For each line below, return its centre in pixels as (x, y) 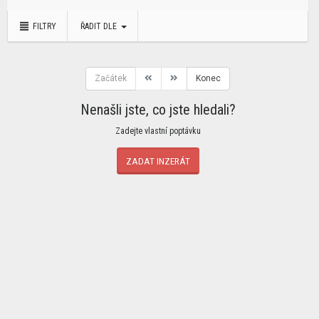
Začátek (111, 78)
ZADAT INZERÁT (158, 161)
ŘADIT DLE (99, 26)
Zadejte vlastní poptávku (158, 131)
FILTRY (43, 26)
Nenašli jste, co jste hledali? (158, 110)
